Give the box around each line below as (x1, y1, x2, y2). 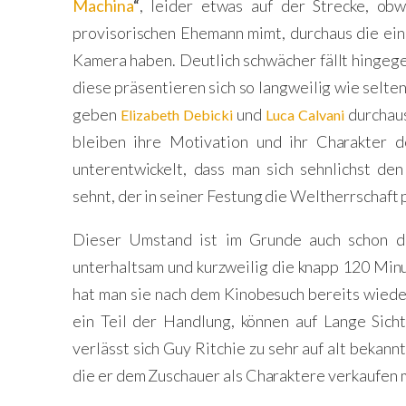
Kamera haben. (72, 50, 179, 70)
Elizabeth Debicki (121, 106, 233, 123)
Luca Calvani (266, 106, 344, 123)
